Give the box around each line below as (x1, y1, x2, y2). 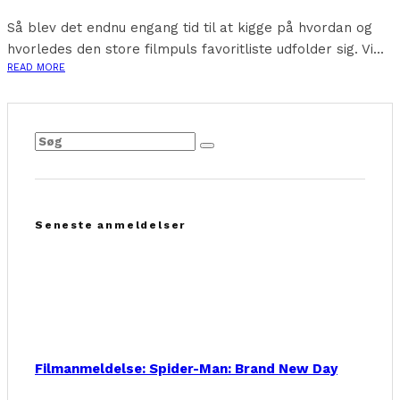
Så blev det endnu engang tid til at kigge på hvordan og (7, 20, 372, 37)
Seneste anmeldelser (35, 219, 187, 232)
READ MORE (7, 62, 65, 74)
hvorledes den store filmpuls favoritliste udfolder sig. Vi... (7, 41, 384, 58)
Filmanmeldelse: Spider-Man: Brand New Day (35, 361, 337, 378)
